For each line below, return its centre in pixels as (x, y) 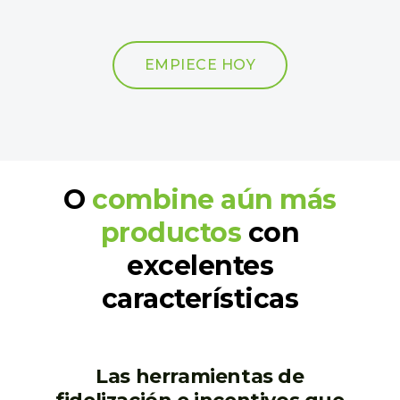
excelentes (200, 266)
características (200, 299)
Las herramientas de (200, 376)
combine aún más (214, 200)
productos (171, 233)
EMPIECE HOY (200, 65)
